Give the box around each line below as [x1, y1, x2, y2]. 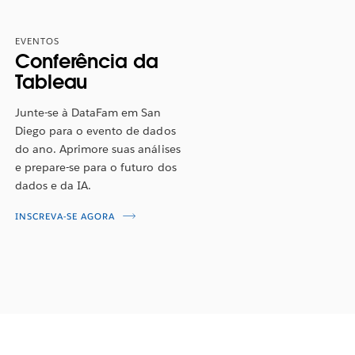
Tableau [15, 69, 88, 94]
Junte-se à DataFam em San [15, 105, 162, 120]
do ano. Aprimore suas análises [15, 141, 181, 156]
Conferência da [15, 48, 158, 74]
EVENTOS [15, 35, 60, 48]
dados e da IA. [15, 177, 92, 193]
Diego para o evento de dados [15, 123, 176, 138]
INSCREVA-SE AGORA [15, 210, 116, 223]
